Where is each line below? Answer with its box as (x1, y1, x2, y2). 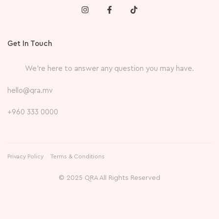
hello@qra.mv (7, 87, 53, 95)
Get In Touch (7, 40, 52, 47)
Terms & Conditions (50, 153, 105, 160)
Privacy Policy (7, 153, 44, 160)
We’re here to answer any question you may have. (25, 65, 194, 72)
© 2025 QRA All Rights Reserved (59, 175, 160, 182)
